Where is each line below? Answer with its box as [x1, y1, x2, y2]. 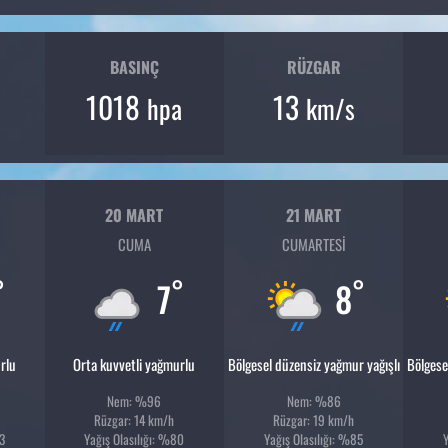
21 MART [286, 202, 342, 227]
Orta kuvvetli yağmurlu [73, 353, 196, 376]
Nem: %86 [286, 391, 341, 412]
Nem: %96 [107, 391, 162, 412]
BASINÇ [109, 54, 159, 79]
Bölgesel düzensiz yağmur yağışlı [227, 353, 400, 376]
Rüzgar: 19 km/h [273, 410, 355, 431]
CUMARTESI [281, 233, 346, 256]
